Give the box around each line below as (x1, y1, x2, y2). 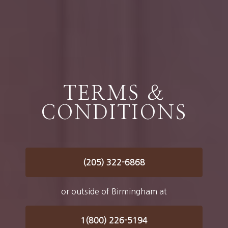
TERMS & (63, 83, 165, 104)
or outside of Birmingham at (61, 187, 167, 195)
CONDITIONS (41, 103, 187, 123)
